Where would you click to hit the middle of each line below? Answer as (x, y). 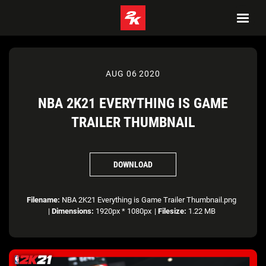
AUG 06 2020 (133, 74)
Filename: (43, 200)
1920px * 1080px (122, 211)
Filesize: (172, 211)
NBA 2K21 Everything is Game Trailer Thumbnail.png (148, 200)
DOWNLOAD (133, 164)
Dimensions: (72, 211)
